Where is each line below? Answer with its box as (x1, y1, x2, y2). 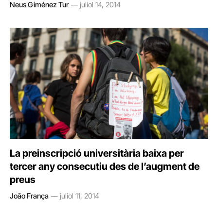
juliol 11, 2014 (60, 191, 99, 200)
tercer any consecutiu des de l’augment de (10, 161, 200, 172)
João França (10, 191, 49, 200)
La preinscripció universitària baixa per (10, 147, 184, 159)
